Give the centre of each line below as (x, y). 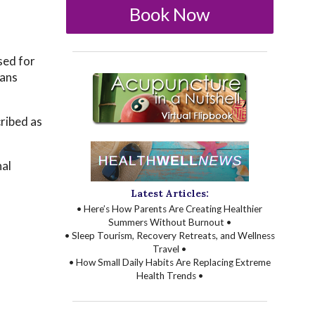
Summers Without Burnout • (169, 223)
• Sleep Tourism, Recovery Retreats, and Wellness (169, 236)
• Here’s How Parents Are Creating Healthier (170, 209)
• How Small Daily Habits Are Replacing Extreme (169, 263)
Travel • (170, 249)
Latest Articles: (169, 194)
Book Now (169, 14)
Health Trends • (169, 276)
